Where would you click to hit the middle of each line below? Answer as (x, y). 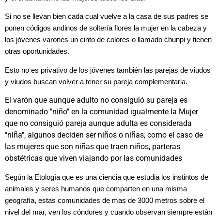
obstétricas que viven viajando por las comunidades (93, 158)
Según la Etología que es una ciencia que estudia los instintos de (107, 177)
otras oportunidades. (37, 52)
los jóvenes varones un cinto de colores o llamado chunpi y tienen (108, 40)
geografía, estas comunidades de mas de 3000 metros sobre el (105, 200)
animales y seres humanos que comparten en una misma (96, 189)
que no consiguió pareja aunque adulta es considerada (98, 124)
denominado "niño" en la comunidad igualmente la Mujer (101, 112)
